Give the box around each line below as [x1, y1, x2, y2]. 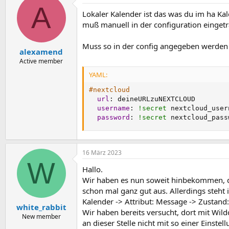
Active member [19, 56, 63, 65]
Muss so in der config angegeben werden [82, 41, 228, 51]
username [97, 104, 130, 112]
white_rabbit [16, 201, 66, 212]
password [97, 113, 130, 121]
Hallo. [82, 164, 103, 174]
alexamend [19, 46, 63, 57]
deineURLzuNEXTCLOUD [113, 95, 195, 103]
